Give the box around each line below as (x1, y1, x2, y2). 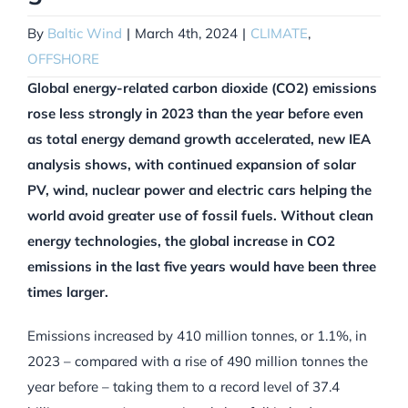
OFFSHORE (27, 50, 99, 68)
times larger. (27, 283, 108, 301)
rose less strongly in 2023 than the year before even (27, 105, 363, 123)
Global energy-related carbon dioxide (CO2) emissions (27, 79, 377, 97)
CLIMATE (250, 25, 308, 43)
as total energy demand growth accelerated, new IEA (27, 130, 371, 148)
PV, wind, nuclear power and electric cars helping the (27, 181, 372, 199)
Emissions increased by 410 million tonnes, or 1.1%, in (27, 327, 367, 345)
